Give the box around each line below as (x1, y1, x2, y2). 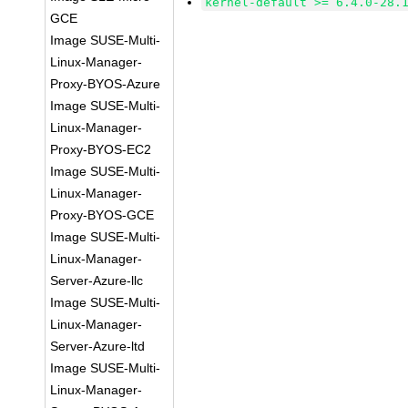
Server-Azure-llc (50, 273, 144, 288)
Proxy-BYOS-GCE (50, 208, 155, 222)
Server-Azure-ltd (50, 339, 146, 353)
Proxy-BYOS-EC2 (50, 142, 152, 157)
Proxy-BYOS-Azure (50, 76, 161, 91)
